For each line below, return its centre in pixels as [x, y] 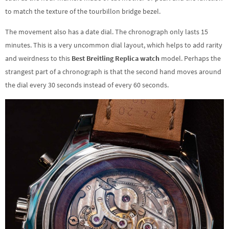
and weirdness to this [38, 59]
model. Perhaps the [190, 59]
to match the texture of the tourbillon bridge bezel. [83, 11]
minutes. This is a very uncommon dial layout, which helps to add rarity [114, 45]
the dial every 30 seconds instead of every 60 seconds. [87, 85]
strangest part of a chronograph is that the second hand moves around [113, 72]
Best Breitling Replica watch [115, 59]
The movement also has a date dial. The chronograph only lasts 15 [107, 32]
